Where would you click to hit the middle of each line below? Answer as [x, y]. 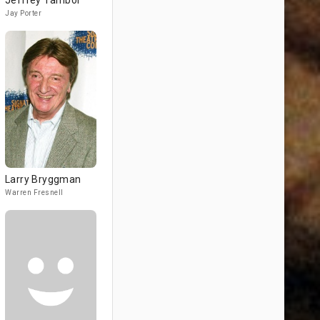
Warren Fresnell [34, 192]
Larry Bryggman [43, 179]
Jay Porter [23, 13]
